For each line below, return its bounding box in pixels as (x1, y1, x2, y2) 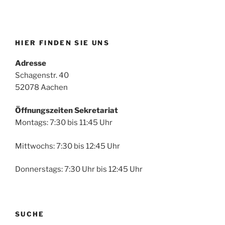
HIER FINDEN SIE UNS (15, 39, 109, 47)
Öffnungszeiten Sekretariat (15, 106, 118, 116)
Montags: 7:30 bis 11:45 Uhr (15, 118, 113, 128)
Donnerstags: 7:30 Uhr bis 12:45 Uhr (15, 165, 143, 174)
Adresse (15, 58, 46, 68)
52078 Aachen (15, 82, 68, 92)
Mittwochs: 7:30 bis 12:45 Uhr (15, 141, 120, 151)
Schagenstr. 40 (15, 70, 69, 80)
